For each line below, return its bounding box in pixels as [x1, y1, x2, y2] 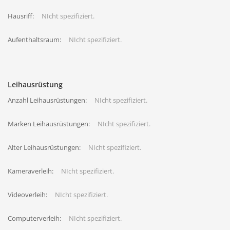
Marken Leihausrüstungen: [8, 119, 90, 128]
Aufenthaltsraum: [8, 35, 61, 44]
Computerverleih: [8, 214, 61, 223]
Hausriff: [8, 11, 34, 21]
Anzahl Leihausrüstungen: [8, 95, 87, 105]
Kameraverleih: [8, 166, 53, 176]
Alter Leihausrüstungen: [8, 143, 81, 152]
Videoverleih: [8, 190, 47, 199]
